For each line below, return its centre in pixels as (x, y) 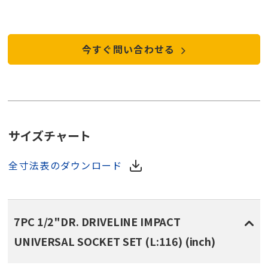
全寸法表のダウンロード (66, 165)
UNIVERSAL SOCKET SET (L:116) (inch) (115, 241)
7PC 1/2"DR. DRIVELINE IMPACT (97, 222)
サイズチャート (50, 136)
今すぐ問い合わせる (130, 49)
